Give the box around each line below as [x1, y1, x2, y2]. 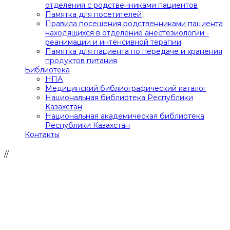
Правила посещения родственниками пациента [45, 19, 223, 29]
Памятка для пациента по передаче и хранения [45, 47, 222, 56]
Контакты [25, 130, 60, 140]
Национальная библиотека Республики [45, 93, 193, 103]
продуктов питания [45, 56, 117, 66]
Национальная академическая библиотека [45, 111, 204, 121]
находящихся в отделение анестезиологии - [45, 28, 209, 38]
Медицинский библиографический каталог [45, 84, 206, 93]
